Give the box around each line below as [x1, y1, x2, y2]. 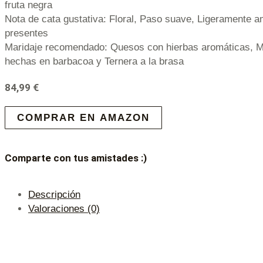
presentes [5, 27, 48, 39]
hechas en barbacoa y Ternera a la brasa [5, 55, 184, 67]
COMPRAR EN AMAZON [17, 112, 150, 123]
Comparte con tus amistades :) [5, 152, 147, 164]
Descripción [28, 188, 80, 200]
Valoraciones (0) [28, 203, 100, 214]
